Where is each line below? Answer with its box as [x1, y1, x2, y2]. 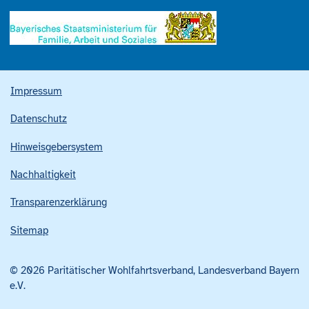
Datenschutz [10, 112, 67, 126]
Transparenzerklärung [10, 196, 107, 209]
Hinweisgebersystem [10, 140, 103, 153]
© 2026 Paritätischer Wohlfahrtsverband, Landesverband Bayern [9, 264, 299, 277]
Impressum [10, 84, 62, 97]
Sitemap [10, 223, 48, 237]
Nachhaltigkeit [10, 168, 76, 181]
